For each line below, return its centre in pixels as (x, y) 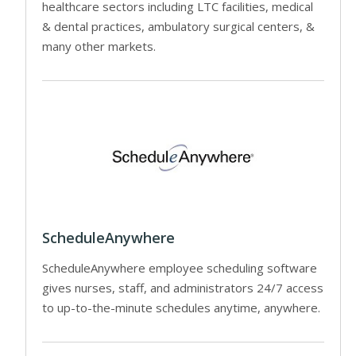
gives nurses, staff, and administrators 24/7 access (183, 287)
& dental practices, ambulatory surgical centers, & (178, 26)
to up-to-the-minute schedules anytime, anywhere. (181, 307)
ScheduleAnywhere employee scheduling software (180, 267)
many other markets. (99, 46)
